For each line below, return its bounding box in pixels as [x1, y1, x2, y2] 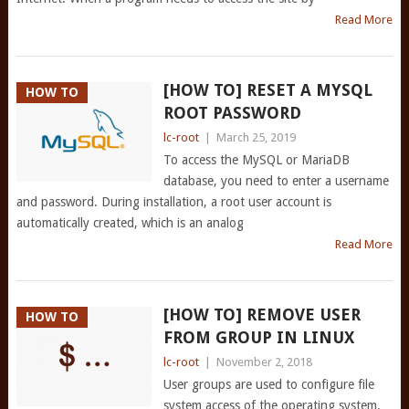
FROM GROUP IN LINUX [163, 328, 354, 347]
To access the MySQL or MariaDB [163, 152, 350, 167]
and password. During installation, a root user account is [16, 194, 331, 209]
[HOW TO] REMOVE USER [163, 305, 361, 324]
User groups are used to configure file [163, 377, 374, 392]
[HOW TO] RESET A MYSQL [163, 80, 372, 100]
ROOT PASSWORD [163, 103, 301, 122]
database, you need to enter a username [163, 173, 389, 188]
